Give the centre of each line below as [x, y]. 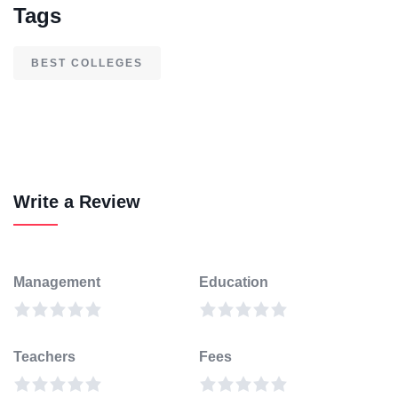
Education [234, 283]
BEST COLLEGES [87, 64]
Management [57, 283]
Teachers [44, 357]
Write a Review [77, 202]
